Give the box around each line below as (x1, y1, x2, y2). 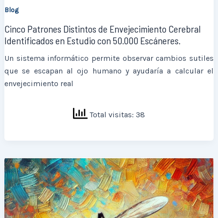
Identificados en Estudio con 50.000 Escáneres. (4, 35, 181, 47)
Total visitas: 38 (88, 109, 145, 119)
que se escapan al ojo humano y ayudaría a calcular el (4, 66, 214, 76)
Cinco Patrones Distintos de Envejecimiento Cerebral (4, 23, 201, 35)
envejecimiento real (4, 79, 74, 89)
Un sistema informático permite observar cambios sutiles (4, 54, 214, 63)
